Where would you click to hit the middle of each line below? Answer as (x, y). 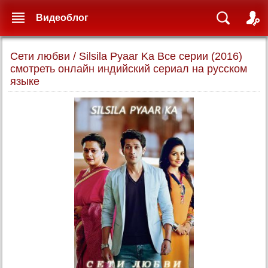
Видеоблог (62, 18)
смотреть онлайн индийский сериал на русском (129, 69)
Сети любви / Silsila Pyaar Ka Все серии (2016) (126, 56)
